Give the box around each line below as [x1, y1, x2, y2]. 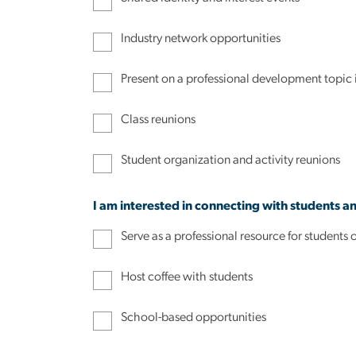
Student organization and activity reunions [121, 153, 341, 167]
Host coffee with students [121, 269, 253, 283]
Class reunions [121, 113, 196, 126]
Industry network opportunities [121, 31, 281, 44]
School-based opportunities [121, 311, 267, 324]
